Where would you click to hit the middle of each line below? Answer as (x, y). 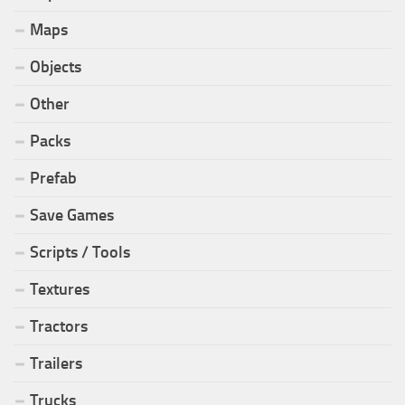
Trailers (56, 363)
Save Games (72, 215)
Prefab (53, 178)
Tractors (59, 326)
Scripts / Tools (80, 252)
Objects (56, 66)
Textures (60, 289)
